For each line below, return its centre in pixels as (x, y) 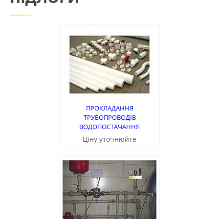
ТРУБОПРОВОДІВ (109, 118)
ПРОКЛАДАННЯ (109, 108)
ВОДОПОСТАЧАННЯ (109, 127)
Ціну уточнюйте (109, 139)
